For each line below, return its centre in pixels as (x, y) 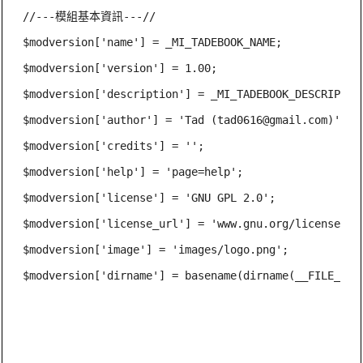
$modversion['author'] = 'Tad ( (120, 120)
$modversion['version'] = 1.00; (120, 68)
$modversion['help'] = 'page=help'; (133, 171)
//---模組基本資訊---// (90, 16)
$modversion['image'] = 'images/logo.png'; (156, 249)
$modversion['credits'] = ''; (114, 145)
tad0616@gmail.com (273, 120)
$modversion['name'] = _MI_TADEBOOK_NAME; (153, 42)
